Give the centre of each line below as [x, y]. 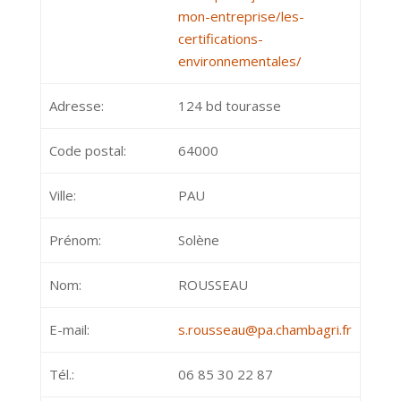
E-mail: [69, 329]
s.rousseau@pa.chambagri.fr [264, 329]
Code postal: [87, 150]
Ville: [62, 195]
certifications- [220, 38]
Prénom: [75, 240]
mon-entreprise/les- [241, 16]
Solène [198, 240]
